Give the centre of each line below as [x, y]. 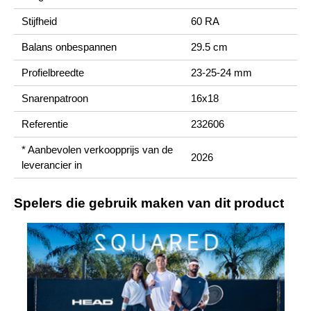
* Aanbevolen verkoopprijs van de [98, 150]
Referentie [45, 124]
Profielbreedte [53, 73]
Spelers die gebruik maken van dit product [149, 203]
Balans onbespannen [69, 47]
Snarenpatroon [55, 98]
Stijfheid [40, 21]
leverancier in [52, 165]
